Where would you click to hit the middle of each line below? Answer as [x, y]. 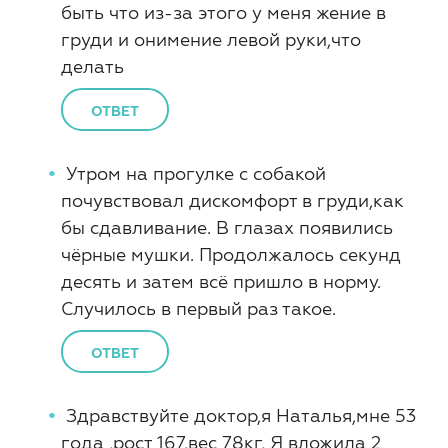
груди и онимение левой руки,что [211, 39]
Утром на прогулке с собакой [196, 173]
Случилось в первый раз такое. [198, 308]
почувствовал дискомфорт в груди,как [232, 200]
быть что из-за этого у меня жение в [223, 12]
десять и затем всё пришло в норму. [221, 281]
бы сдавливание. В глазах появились [227, 227]
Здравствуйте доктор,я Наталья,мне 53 [241, 415]
